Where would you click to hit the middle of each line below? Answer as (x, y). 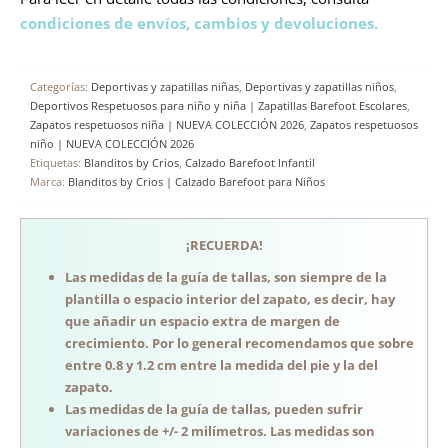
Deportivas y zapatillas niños (319, 86)
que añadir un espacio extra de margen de (202, 320)
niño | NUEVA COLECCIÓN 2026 (112, 143)
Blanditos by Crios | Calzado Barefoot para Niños (196, 181)
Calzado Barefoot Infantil (250, 162)
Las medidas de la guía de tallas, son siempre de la (226, 276)
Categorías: (60, 86)
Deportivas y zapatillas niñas (165, 86)
